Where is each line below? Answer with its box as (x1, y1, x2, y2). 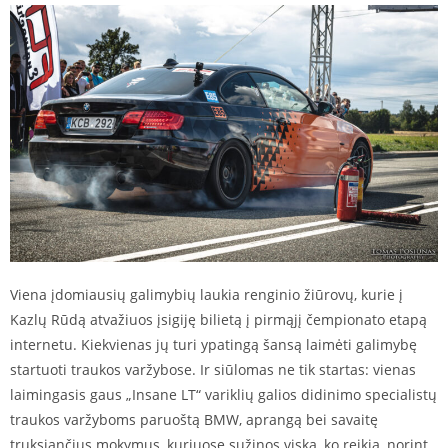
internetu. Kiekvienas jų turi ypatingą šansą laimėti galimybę (10, 334, 417, 354)
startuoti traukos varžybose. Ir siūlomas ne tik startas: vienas (10, 359, 416, 379)
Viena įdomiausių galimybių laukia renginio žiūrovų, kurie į (10, 284, 403, 304)
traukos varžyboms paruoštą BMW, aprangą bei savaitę (10, 409, 378, 429)
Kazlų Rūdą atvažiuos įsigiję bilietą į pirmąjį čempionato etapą (10, 309, 427, 329)
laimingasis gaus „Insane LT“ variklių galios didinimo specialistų (10, 384, 437, 404)
